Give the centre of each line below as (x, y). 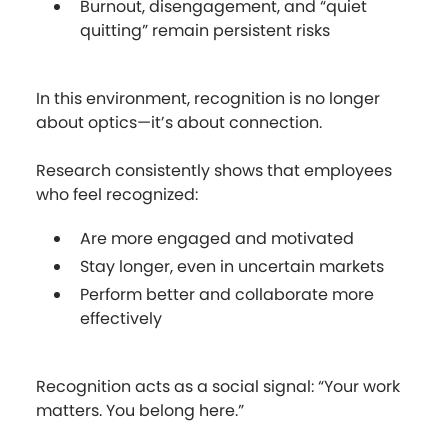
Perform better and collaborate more (227, 294)
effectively (121, 318)
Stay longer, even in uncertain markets (232, 266)
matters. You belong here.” (140, 410)
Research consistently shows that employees (214, 170)
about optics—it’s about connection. (179, 122)
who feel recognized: (117, 194)
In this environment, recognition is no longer (208, 98)
